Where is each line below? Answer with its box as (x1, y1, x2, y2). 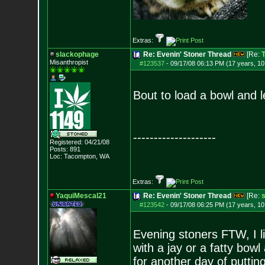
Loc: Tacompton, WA (49, 153, 109, 160)
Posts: (49, 146, 68, 153)
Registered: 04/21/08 (49, 138, 109, 146)
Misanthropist (49, 59, 88, 66)
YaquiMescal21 (55, 192, 106, 200)
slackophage (55, 50, 99, 59)
